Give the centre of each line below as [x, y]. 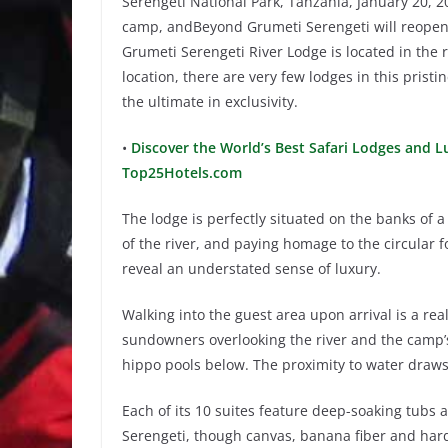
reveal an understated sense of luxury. [251, 268]
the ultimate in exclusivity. [210, 101]
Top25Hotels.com [182, 172]
